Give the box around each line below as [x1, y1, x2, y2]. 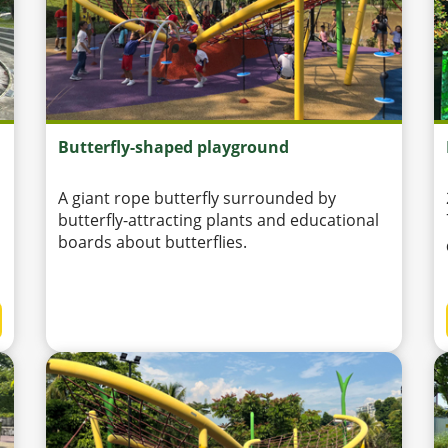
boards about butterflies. [58, 231, 247, 254]
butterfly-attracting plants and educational [58, 209, 379, 232]
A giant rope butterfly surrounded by [58, 187, 336, 210]
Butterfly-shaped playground [58, 136, 289, 159]
